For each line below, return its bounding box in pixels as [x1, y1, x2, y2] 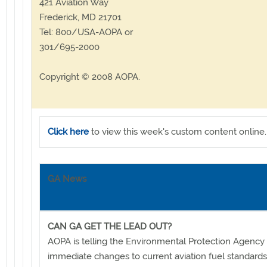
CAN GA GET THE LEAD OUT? [48, 221, 172, 232]
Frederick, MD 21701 [39, 11, 122, 23]
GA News [48, 173, 86, 184]
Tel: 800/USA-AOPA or [39, 26, 133, 38]
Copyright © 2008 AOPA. [39, 71, 140, 82]
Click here [48, 126, 89, 137]
